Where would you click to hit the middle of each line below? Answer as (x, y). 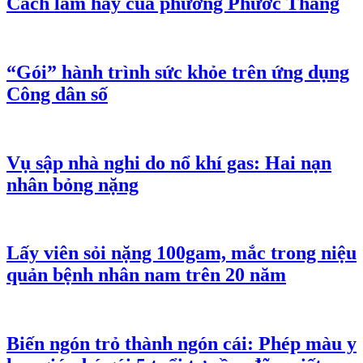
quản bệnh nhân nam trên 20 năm (146, 275)
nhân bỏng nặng (73, 184)
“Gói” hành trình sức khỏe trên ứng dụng (178, 72)
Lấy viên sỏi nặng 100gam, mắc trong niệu (181, 253)
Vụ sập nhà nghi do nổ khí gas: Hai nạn (169, 162)
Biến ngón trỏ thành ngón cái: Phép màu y (181, 344)
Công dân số (57, 94)
